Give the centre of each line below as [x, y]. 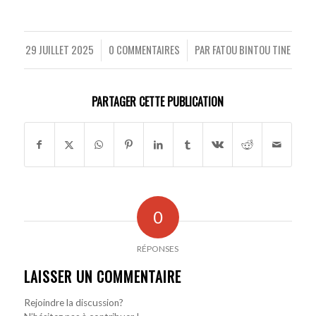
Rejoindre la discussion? [73, 303]
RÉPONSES [158, 249]
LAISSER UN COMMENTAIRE [102, 277]
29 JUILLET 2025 [59, 50]
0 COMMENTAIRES [144, 50]
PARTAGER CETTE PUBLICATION [158, 102]
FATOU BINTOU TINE [251, 50]
